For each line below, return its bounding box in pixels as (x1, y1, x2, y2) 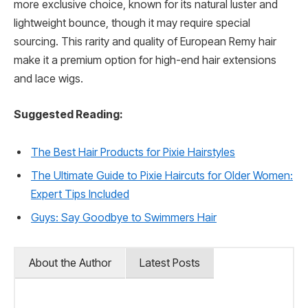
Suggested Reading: (14, 107, 122, 121)
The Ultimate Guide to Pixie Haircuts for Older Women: (31, 169, 293, 183)
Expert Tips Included (31, 188, 129, 201)
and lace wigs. (14, 72, 83, 86)
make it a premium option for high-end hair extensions (14, 54, 276, 67)
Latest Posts (140, 256, 200, 270)
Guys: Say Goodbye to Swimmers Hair (31, 211, 217, 225)
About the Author (29, 256, 111, 270)
